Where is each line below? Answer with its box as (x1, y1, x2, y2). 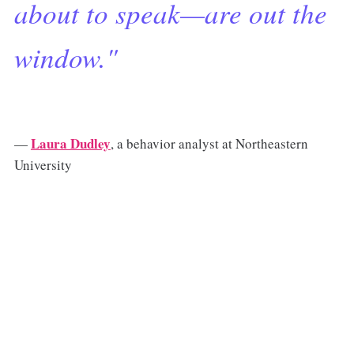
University (13, 156, 72, 175)
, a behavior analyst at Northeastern (110, 134, 308, 153)
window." (13, 39, 118, 76)
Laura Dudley (30, 134, 111, 154)
